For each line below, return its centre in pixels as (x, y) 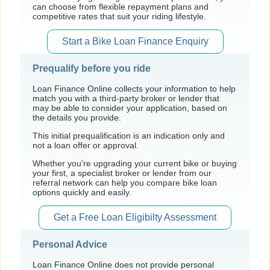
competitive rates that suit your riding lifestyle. (119, 16)
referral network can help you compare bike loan (125, 182)
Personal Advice (70, 244)
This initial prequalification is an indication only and (129, 135)
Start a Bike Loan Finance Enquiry (135, 41)
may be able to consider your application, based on (130, 108)
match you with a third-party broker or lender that (126, 98)
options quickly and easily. (82, 192)
